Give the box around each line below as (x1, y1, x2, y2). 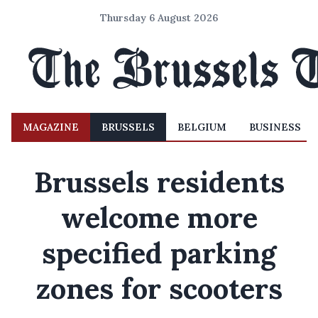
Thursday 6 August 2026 (100, 11, 218, 24)
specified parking (42, 235, 276, 271)
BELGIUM (177, 121, 226, 133)
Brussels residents (33, 164, 285, 200)
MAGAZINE (23, 121, 79, 133)
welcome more (60, 199, 258, 236)
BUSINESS (249, 121, 301, 133)
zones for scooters (35, 270, 283, 307)
